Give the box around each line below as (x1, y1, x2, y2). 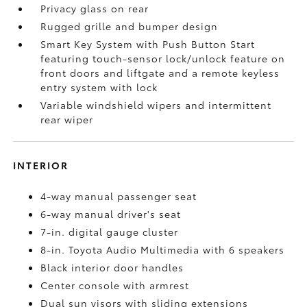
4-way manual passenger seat (40, 189, 197, 203)
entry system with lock (40, 80, 158, 94)
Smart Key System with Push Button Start (40, 37, 256, 51)
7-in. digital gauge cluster (40, 225, 179, 238)
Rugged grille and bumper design (40, 19, 219, 33)
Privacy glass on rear (40, 1, 149, 15)
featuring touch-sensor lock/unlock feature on (40, 51, 286, 65)
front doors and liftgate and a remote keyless (40, 66, 280, 79)
